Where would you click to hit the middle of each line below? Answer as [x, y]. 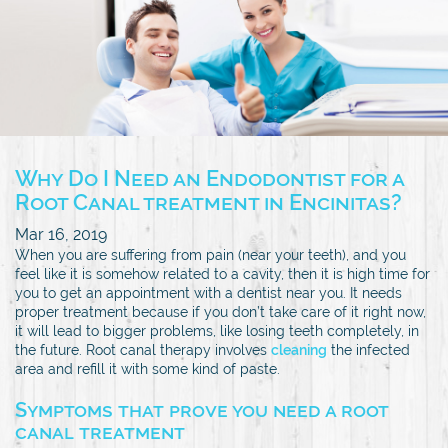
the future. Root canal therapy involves [143, 349]
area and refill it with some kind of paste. [147, 368]
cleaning [299, 349]
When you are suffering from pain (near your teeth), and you [210, 254]
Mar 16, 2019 [61, 234]
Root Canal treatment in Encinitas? [208, 201]
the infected [368, 349]
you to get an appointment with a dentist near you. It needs [208, 292]
